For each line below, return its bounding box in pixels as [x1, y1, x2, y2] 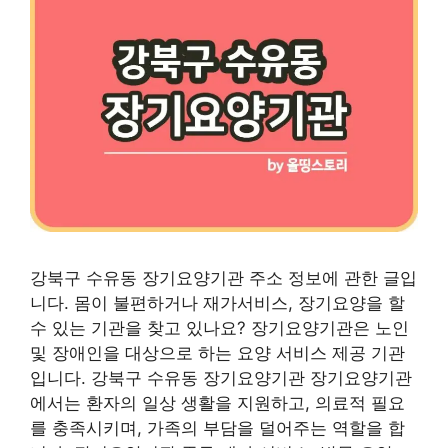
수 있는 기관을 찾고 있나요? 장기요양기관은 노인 [30, 318, 409, 339]
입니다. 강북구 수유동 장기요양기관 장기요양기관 [30, 368, 412, 389]
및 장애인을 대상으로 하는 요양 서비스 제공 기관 [30, 343, 405, 364]
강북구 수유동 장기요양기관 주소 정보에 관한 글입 [30, 268, 417, 289]
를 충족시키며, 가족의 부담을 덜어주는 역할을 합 [30, 418, 405, 439]
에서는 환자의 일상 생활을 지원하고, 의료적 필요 [30, 393, 405, 414]
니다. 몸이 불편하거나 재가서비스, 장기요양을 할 [30, 293, 405, 314]
